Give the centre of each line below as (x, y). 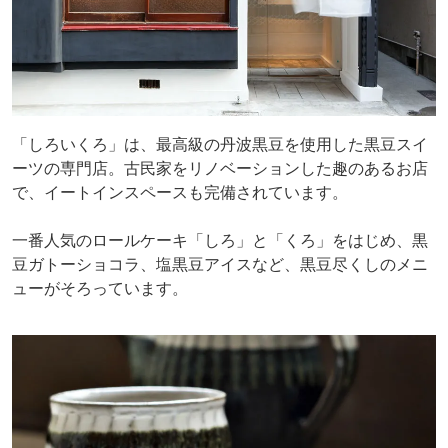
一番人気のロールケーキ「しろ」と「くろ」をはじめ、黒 (220, 239)
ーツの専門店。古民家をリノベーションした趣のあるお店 (220, 167)
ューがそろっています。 (100, 287)
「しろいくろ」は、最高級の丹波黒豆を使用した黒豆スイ (220, 143)
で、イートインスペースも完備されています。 (180, 191)
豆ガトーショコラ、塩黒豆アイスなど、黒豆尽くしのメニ (220, 263)
